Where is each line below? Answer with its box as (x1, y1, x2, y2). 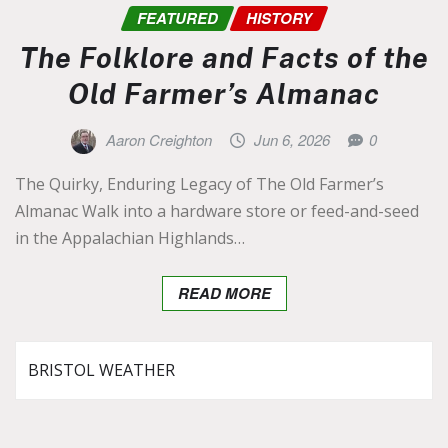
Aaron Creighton (105, 129, 212, 151)
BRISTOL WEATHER (28, 359, 175, 382)
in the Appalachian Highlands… (15, 227, 245, 250)
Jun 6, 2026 (254, 129, 331, 151)
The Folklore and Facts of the (19, 41, 429, 75)
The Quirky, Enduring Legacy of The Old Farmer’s (15, 173, 384, 196)
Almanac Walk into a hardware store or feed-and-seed (15, 200, 419, 223)
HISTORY (245, 6, 312, 29)
